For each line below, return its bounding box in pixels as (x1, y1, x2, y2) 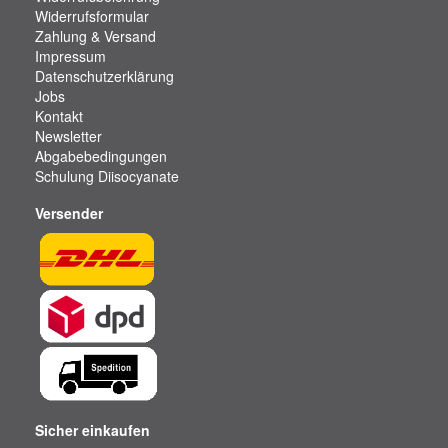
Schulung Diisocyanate (35, 166, 179, 186)
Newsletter (35, 126, 102, 146)
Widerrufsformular (35, 6, 149, 26)
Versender (35, 203, 103, 223)
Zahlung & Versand (35, 26, 156, 46)
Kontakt (35, 106, 83, 126)
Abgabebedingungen (35, 146, 167, 166)
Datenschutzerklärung (35, 66, 174, 86)
